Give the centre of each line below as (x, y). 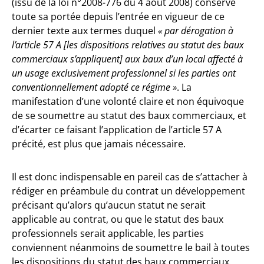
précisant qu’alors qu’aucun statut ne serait (109, 205)
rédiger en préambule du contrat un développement (128, 191)
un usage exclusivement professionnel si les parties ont (124, 73)
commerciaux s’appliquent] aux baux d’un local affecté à (127, 59)
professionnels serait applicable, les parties (108, 233)
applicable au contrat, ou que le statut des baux (118, 219)
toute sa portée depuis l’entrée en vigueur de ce (118, 16)
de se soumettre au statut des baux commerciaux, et (129, 115)
